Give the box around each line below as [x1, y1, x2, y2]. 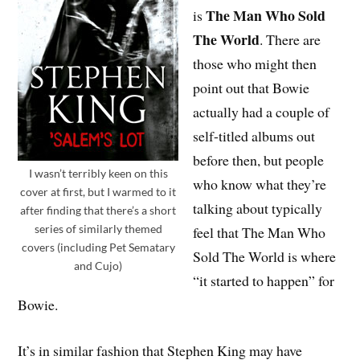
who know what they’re [193, 174, 327, 194]
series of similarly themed [34, 221, 162, 235]
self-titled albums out [193, 125, 316, 145]
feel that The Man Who [193, 222, 326, 242]
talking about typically [193, 198, 323, 218]
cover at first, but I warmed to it [20, 184, 177, 198]
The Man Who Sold [206, 4, 326, 26]
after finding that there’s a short [20, 202, 177, 217]
